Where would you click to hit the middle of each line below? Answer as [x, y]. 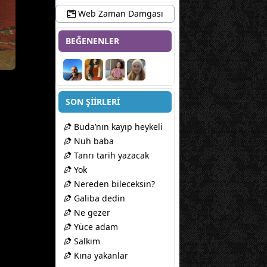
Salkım [86, 241]
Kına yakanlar [100, 256]
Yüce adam [95, 227]
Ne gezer [91, 213]
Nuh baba [93, 141]
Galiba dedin [98, 198]
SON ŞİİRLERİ [93, 102]
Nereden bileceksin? [113, 184]
